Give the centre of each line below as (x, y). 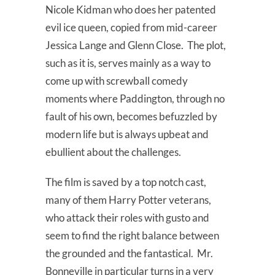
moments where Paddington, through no (135, 99)
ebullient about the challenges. (113, 152)
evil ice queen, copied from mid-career (131, 28)
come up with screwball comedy (117, 81)
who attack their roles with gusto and (127, 218)
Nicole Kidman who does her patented (131, 10)
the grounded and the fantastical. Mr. (129, 254)
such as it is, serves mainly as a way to (128, 63)
